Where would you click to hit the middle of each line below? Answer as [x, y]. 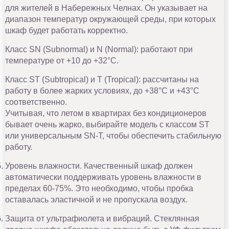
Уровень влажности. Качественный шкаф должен [99, 166]
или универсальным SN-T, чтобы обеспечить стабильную [113, 135]
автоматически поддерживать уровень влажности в [103, 177]
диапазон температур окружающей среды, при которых [110, 19]
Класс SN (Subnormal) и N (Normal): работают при [99, 49]
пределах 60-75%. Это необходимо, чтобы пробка [99, 188]
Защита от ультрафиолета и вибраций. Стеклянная [102, 218]
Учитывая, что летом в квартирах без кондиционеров [106, 113]
